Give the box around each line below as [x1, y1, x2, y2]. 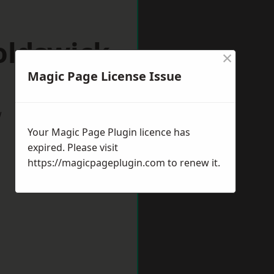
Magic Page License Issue [28, 68, 182, 84]
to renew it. [165, 156, 220, 169]
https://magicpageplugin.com [28, 156, 165, 169]
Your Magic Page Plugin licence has [28, 125, 190, 139]
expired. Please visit [28, 141, 118, 154]
